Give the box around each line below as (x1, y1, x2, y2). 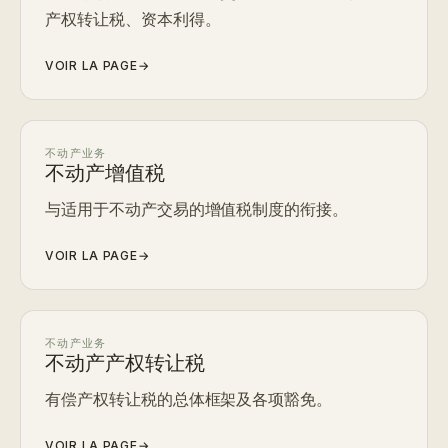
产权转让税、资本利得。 (45, 9, 221, 29)
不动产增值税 (45, 159, 165, 189)
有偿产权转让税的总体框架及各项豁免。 (45, 389, 333, 409)
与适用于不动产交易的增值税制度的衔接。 (45, 199, 349, 219)
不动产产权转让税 (45, 349, 205, 379)
